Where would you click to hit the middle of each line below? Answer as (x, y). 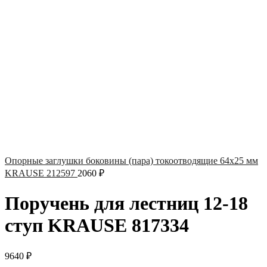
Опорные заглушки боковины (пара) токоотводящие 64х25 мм (131, 161)
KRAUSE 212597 (41, 173)
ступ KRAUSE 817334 (97, 225)
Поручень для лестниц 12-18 (126, 203)
